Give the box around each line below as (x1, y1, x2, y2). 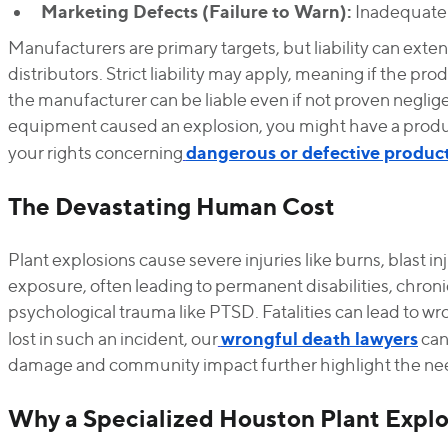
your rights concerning (7, 142, 183, 163)
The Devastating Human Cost (7, 191, 335, 221)
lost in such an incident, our (7, 328, 218, 349)
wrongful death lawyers (220, 327, 418, 349)
